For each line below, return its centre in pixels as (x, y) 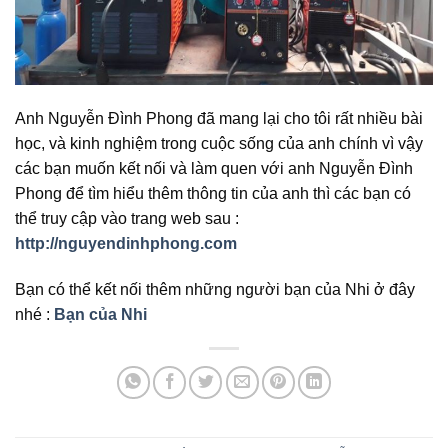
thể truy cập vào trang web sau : (127, 218)
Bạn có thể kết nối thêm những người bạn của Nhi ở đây (215, 289)
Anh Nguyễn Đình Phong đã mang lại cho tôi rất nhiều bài (219, 118)
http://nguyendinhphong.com (126, 243)
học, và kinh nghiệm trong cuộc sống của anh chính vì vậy (219, 143)
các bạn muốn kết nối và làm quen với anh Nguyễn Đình (214, 168)
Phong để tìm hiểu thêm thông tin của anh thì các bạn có (213, 193)
